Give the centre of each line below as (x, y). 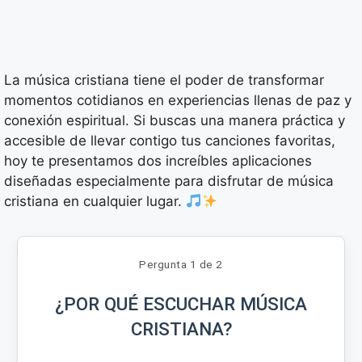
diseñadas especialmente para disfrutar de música (169, 181)
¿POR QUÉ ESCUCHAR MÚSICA (181, 304)
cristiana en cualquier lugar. (95, 202)
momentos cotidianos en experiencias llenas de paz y (178, 101)
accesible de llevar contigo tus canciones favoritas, (170, 141)
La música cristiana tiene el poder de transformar (164, 80)
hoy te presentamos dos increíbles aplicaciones (158, 161)
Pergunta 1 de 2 (181, 265)
